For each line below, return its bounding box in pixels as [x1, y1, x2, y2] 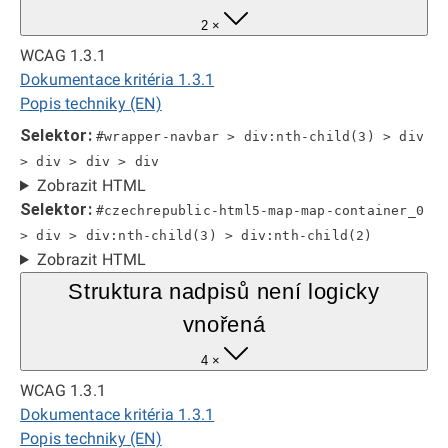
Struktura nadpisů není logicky [68, 279, 380, 304]
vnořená [182, 312, 266, 337]
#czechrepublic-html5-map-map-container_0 [96, 203, 425, 218]
